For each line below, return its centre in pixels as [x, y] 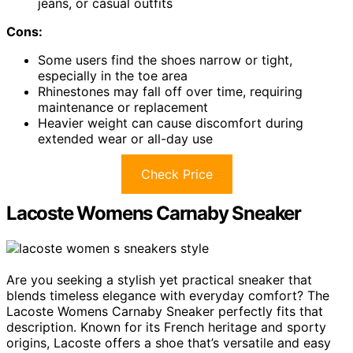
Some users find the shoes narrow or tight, [165, 59]
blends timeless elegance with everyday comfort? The [168, 295]
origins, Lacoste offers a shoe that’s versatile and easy [169, 342]
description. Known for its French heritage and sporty [166, 327]
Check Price [176, 174]
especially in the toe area [113, 75]
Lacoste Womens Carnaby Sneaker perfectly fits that [165, 311]
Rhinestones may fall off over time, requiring [170, 91]
